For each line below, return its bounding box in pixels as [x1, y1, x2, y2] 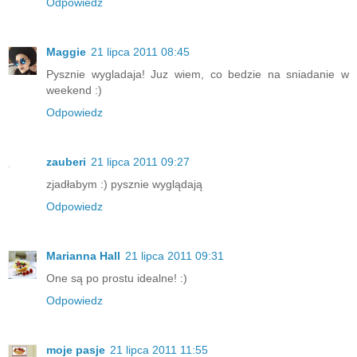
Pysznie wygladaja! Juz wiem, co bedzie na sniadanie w [46, 68, 349, 81]
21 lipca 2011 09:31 [125, 249, 224, 263]
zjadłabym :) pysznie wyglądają [46, 178, 202, 191]
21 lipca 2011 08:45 [91, 45, 190, 59]
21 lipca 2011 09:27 [91, 155, 190, 169]
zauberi [46, 155, 86, 169]
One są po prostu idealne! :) [46, 272, 187, 285]
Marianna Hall [46, 249, 120, 263]
